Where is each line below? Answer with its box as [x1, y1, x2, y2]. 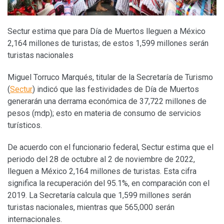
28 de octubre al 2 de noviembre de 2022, [49, 154, 195, 164]
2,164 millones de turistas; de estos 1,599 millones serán [7, 38, 208, 48]
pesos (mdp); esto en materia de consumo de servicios [7, 108, 201, 118]
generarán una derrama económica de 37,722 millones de [7, 96, 206, 106]
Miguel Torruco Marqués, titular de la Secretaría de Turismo [7, 72, 213, 82]
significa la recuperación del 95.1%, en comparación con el [7, 178, 209, 188]
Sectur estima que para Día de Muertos [7, 26, 146, 36]
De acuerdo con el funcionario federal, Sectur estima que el [7, 142, 213, 152]
